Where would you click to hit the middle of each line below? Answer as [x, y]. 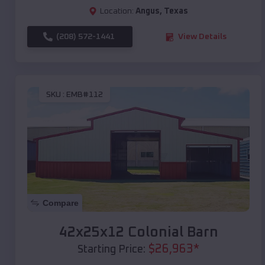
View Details [202, 37]
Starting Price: [112, 250]
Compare [61, 203]
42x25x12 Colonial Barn [138, 233]
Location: [117, 12]
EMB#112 [85, 94]
